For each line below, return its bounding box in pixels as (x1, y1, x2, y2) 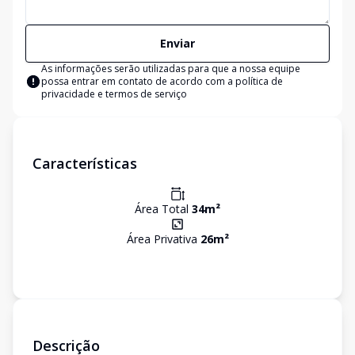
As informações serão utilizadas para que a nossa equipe (41, 62, 300, 75)
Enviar (160, 36, 195, 51)
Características (32, 154, 137, 173)
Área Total (135, 201, 192, 216)
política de (235, 74, 283, 88)
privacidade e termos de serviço (41, 87, 187, 101)
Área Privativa (126, 231, 200, 246)
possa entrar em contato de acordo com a (41, 74, 235, 88)
